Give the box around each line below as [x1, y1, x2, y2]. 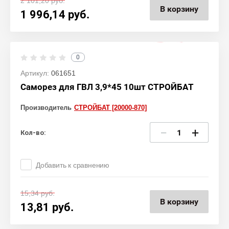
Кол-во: [20, 128, 46, 136]
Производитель [20, 104, 72, 111]
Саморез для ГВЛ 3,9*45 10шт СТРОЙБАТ [20, 82, 194, 92]
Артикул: [20, 69, 49, 77]
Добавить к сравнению [36, 161, 109, 169]
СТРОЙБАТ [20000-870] [74, 104, 147, 111]
